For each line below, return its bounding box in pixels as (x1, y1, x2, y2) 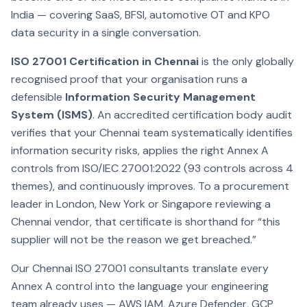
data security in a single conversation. (11, 25, 201, 40)
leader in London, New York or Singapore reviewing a (11, 197, 271, 211)
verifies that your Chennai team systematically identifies (11, 125, 293, 140)
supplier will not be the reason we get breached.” (11, 232, 256, 247)
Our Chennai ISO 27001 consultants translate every (11, 261, 269, 275)
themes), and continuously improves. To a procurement (11, 179, 289, 193)
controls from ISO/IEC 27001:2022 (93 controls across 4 (11, 161, 293, 175)
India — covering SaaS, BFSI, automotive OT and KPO (11, 8, 270, 22)
